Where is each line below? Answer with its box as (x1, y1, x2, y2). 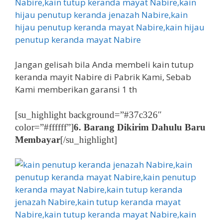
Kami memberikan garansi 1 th (15, 84, 137, 95)
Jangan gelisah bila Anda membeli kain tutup (15, 59, 194, 70)
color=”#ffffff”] (15, 121, 74, 132)
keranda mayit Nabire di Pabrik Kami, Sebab (15, 71, 191, 83)
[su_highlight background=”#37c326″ (15, 109, 162, 120)
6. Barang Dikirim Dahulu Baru (74, 121, 206, 132)
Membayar (15, 134, 60, 145)
